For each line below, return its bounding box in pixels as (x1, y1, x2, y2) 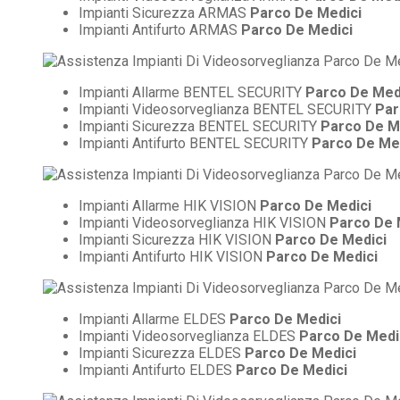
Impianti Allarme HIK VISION (79, 196, 260, 214)
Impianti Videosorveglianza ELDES (79, 327, 299, 345)
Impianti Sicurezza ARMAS (79, 4, 250, 21)
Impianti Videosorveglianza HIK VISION (79, 213, 329, 231)
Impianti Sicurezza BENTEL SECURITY (79, 117, 321, 135)
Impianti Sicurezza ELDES (79, 344, 245, 362)
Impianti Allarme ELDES (79, 310, 229, 328)
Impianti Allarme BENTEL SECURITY (79, 83, 305, 101)
